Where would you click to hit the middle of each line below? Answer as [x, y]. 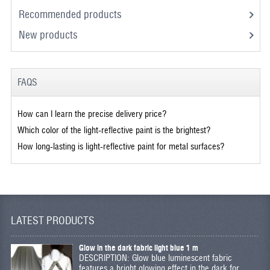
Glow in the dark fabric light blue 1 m [138, 248]
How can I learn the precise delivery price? [92, 114]
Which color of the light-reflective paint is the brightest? [114, 130]
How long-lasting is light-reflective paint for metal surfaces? [121, 146]
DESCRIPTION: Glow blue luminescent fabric [155, 258]
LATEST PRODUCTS [52, 220]
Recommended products [70, 14]
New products [48, 35]
